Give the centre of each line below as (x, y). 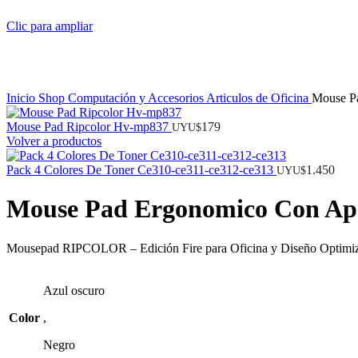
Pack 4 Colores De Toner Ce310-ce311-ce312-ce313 (141, 169)
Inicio (22, 97)
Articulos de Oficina (259, 97)
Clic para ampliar (50, 26)
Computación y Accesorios (137, 97)
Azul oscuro (74, 290)
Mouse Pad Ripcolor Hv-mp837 (89, 126)
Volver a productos (54, 141)
